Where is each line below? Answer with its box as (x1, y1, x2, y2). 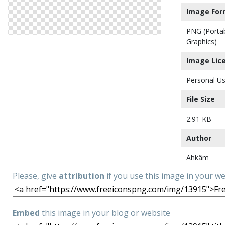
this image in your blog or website (40, 207, 170, 218)
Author (186, 133, 211, 143)
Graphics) (186, 37, 217, 46)
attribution (59, 170, 104, 181)
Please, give (13, 170, 59, 181)
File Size (186, 94, 215, 104)
